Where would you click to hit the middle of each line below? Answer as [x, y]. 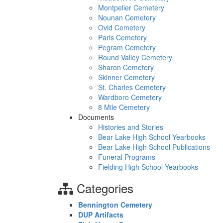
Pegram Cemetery [127, 47]
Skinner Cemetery [126, 77]
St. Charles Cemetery [132, 87]
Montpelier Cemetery [131, 7]
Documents [96, 117]
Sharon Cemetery [126, 67]
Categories [103, 188]
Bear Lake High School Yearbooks [152, 137]
